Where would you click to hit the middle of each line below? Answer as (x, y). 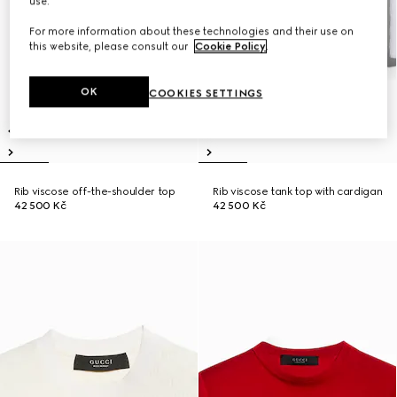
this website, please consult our (110, 47)
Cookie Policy (231, 47)
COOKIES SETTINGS (206, 93)
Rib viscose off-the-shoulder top (95, 191)
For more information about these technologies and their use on (192, 31)
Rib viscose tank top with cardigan (298, 191)
